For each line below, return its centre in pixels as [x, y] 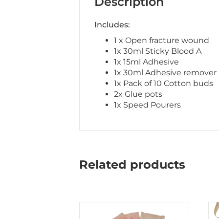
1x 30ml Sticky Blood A [158, 51]
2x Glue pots [138, 94]
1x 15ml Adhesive [146, 62]
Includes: [112, 24]
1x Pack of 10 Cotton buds [164, 83]
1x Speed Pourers [147, 105]
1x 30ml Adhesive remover [165, 72]
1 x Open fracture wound [162, 40]
